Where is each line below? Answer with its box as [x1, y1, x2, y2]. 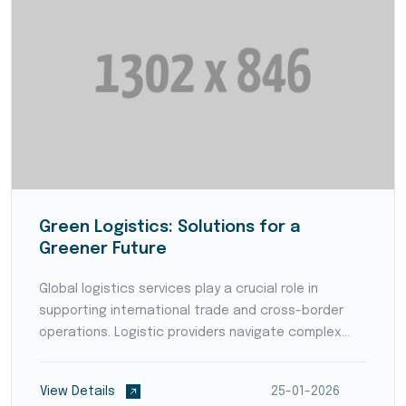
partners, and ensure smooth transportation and [39, 370, 346, 382]
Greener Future [39, 241, 167, 257]
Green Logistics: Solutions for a [39, 219, 300, 236]
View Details [40, 385, 119, 398]
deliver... [39, 391, 87, 404]
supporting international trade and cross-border [39, 304, 343, 317]
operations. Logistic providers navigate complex [39, 326, 342, 339]
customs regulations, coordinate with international [39, 348, 359, 361]
